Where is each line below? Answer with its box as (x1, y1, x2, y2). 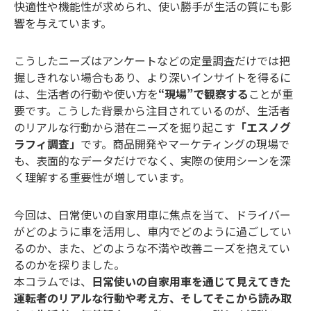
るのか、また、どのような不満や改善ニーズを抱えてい (14, 239, 290, 257)
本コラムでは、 (14, 273, 92, 290)
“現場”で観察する (158, 85, 249, 103)
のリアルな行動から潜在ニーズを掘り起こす (14, 119, 235, 136)
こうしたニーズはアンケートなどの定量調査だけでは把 (14, 52, 290, 69)
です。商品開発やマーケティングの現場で (81, 135, 289, 153)
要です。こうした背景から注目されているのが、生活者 (14, 102, 290, 119)
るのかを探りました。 (14, 256, 125, 274)
